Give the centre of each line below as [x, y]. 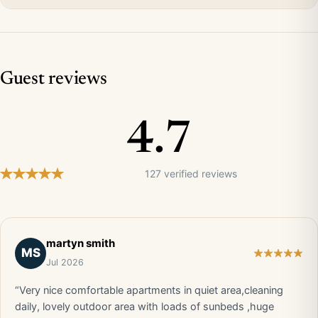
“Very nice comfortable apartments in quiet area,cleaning [149, 290]
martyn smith [81, 243]
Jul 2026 [65, 262]
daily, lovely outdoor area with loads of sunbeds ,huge [144, 307]
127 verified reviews [191, 174]
